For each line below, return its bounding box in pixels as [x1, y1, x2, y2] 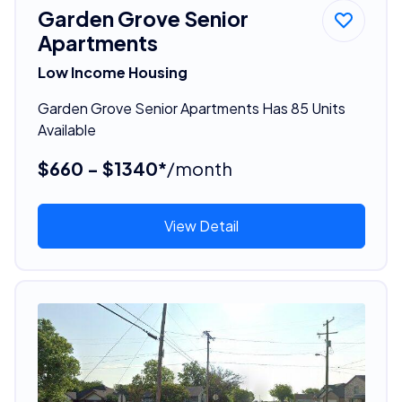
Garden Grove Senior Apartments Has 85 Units [37, 98, 345, 118]
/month [166, 156, 232, 179]
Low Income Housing [37, 62, 188, 82]
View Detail [163, 215, 239, 235]
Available [37, 119, 96, 139]
